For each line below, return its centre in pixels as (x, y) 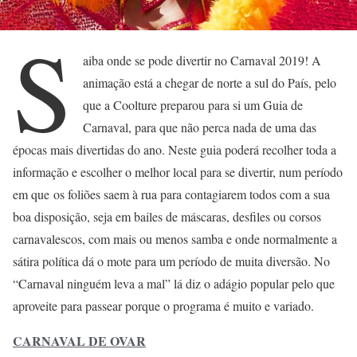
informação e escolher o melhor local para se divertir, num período (178, 171)
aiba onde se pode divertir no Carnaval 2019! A (202, 60)
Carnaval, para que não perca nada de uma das (200, 127)
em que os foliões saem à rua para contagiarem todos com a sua (171, 194)
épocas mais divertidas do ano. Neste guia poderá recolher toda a (175, 149)
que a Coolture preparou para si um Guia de (193, 104)
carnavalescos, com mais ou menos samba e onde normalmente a (175, 238)
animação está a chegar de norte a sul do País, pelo (210, 82)
